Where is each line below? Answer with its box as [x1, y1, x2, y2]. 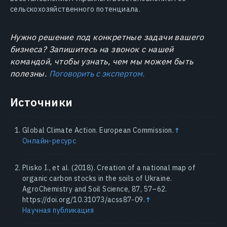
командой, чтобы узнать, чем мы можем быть [10, 56, 194, 66]
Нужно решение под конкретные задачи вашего [10, 31, 204, 42]
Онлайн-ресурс [22, 136, 77, 145]
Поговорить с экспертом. [49, 68, 144, 79]
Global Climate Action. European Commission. [22, 125, 174, 135]
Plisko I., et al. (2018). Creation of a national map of [22, 163, 196, 172]
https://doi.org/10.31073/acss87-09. [22, 195, 145, 204]
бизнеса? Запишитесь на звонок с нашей [10, 44, 174, 54]
